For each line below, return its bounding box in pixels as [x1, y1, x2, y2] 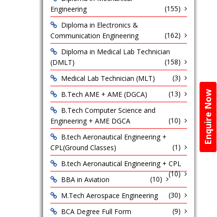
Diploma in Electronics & [61, 20, 138, 30]
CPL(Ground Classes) [50, 143, 116, 152]
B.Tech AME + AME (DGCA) [61, 90, 147, 99]
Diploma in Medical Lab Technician [61, 47, 170, 56]
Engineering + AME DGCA [50, 116, 130, 125]
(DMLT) [50, 58, 75, 67]
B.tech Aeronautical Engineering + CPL [61, 159, 181, 168]
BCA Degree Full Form [61, 207, 131, 216]
